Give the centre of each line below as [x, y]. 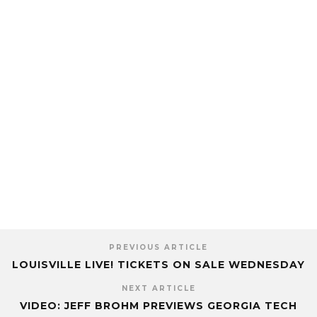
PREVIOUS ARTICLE [158, 247]
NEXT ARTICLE [158, 288]
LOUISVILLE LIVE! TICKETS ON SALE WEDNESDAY [158, 264]
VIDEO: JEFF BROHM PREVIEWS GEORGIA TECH [158, 305]
